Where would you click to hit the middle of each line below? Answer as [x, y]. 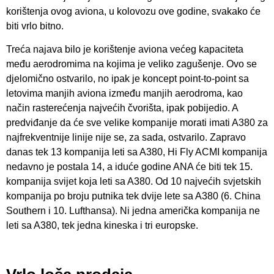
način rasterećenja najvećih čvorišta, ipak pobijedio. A [122, 108]
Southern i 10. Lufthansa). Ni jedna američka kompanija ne [133, 211]
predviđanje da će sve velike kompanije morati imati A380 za [137, 123]
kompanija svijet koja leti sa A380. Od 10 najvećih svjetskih [134, 182]
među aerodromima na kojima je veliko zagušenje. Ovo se [131, 64]
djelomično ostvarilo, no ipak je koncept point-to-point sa [128, 79]
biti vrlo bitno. [35, 26]
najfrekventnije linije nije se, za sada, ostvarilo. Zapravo [126, 138]
